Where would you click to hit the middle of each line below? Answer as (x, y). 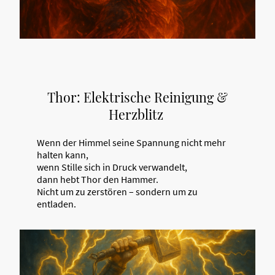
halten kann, (63, 154)
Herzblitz (136, 114)
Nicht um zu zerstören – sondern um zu (117, 191)
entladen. (56, 203)
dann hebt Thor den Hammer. (98, 179)
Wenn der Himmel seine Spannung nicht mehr (131, 142)
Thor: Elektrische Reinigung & (137, 97)
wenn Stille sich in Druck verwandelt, (112, 167)
